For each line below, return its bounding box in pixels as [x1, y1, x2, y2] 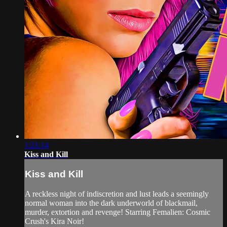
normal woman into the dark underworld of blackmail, [25, 199, 198, 208]
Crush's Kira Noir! [25, 217, 84, 226]
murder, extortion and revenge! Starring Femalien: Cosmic [25, 208, 210, 217]
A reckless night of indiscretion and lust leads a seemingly [25, 190, 209, 199]
